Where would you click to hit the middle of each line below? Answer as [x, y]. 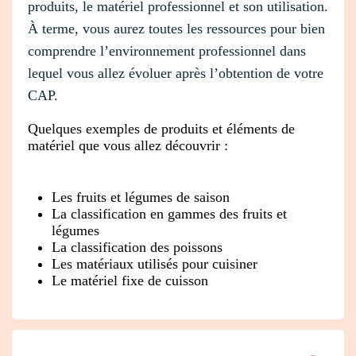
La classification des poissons [137, 247]
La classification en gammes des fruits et [169, 213]
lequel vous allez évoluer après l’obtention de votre [176, 73]
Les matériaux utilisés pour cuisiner [155, 263]
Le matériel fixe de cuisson [130, 280]
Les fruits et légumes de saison [141, 197]
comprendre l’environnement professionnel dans [167, 50]
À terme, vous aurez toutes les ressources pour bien [176, 28]
